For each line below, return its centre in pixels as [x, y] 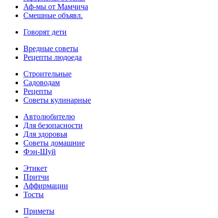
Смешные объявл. [53, 16]
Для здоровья [45, 134]
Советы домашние [54, 143]
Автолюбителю [49, 117]
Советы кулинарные [57, 100]
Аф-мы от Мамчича [56, 7]
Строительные [47, 74]
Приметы [39, 211]
